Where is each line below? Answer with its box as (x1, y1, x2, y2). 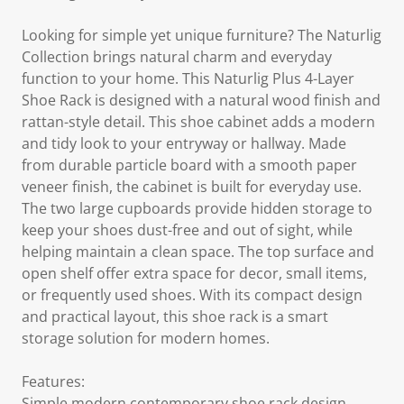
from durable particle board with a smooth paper (22, 155, 357, 175)
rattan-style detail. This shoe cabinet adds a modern (22, 112, 375, 132)
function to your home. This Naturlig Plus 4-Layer (22, 69, 354, 88)
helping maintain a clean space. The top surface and (22, 242, 374, 262)
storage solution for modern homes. (22, 328, 270, 348)
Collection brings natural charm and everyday (22, 47, 332, 67)
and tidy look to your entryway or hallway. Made (22, 133, 346, 153)
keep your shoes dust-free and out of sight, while (22, 220, 353, 240)
